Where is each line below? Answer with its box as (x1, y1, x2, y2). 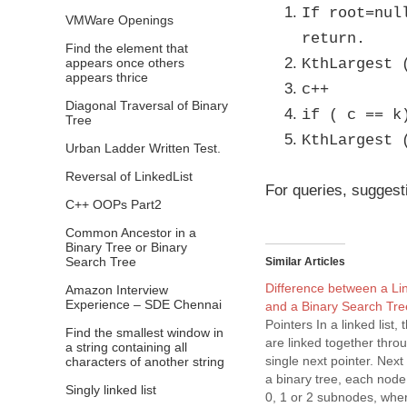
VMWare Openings (65, 13, 174, 27)
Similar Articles (265, 255, 345, 268)
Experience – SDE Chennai (65, 297, 222, 312)
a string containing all (65, 340, 187, 354)
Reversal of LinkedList (65, 169, 193, 184)
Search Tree (65, 254, 136, 269)
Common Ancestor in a (65, 225, 196, 240)
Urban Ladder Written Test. (65, 141, 221, 155)
